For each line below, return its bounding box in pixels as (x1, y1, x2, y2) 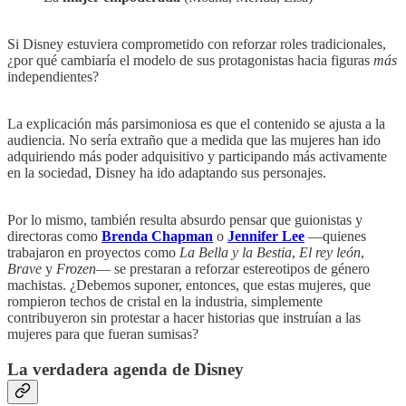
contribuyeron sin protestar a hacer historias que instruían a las (7, 309, 361, 325)
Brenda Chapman (101, 227, 213, 244)
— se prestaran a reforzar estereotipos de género (96, 260, 370, 276)
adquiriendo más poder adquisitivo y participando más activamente (7, 148, 387, 164)
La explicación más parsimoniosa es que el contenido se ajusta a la (7, 115, 385, 131)
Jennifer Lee (227, 227, 304, 244)
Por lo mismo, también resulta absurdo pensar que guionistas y (7, 211, 362, 227)
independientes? (7, 68, 99, 84)
